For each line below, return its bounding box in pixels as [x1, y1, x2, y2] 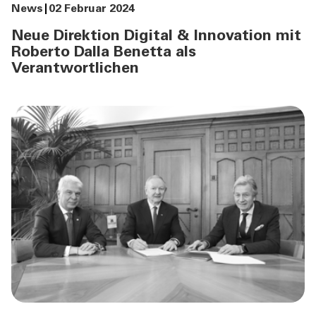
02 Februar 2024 [49, 3, 135, 15]
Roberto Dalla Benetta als [11, 44, 196, 61]
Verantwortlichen [11, 61, 139, 77]
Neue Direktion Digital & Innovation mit [11, 28, 301, 44]
